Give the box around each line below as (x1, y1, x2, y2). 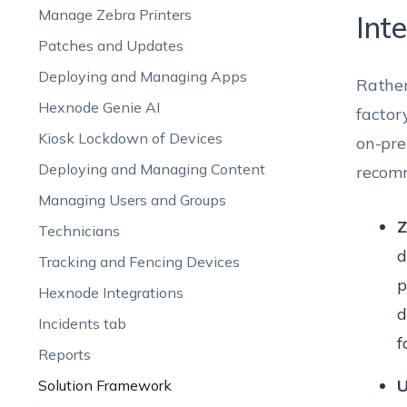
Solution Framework (37, 376, 172, 394)
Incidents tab (37, 314, 126, 333)
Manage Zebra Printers (37, 5, 192, 24)
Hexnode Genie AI (37, 98, 160, 116)
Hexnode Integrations (37, 283, 184, 302)
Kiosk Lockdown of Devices (37, 129, 223, 147)
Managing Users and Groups (37, 191, 226, 209)
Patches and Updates (37, 36, 184, 55)
